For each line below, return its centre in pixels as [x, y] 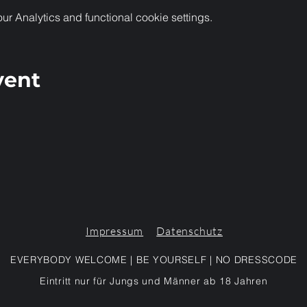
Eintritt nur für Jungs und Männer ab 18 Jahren [154, 281]
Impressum [114, 231]
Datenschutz [189, 231]
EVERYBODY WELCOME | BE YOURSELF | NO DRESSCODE [154, 260]
